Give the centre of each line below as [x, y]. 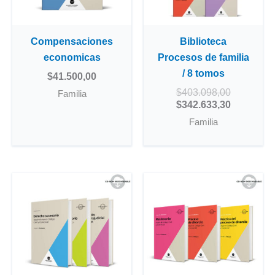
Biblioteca [203, 42]
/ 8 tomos [203, 74]
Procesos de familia [203, 58]
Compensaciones [72, 42]
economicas [72, 58]
